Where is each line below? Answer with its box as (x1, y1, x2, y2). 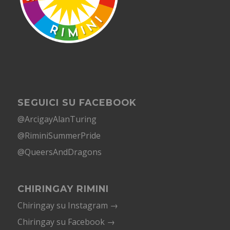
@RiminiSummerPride (17, 129, 101, 141)
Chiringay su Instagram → (17, 199, 118, 211)
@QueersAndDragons (17, 146, 102, 158)
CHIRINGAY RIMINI (17, 183, 109, 194)
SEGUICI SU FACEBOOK (17, 97, 137, 108)
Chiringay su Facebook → (17, 216, 115, 227)
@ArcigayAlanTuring (17, 113, 97, 125)
